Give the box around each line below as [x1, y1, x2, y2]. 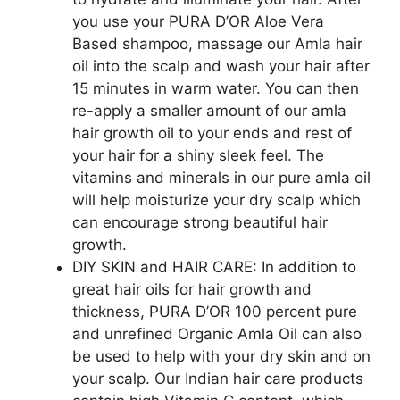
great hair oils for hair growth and [72, 280, 312, 298]
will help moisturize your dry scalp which [72, 191, 361, 209]
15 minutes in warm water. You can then [72, 79, 359, 97]
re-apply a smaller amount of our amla [72, 102, 346, 120]
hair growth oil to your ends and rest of [72, 124, 352, 142]
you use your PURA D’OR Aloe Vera [72, 12, 324, 30]
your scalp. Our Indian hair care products [72, 370, 363, 387]
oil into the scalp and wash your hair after [72, 57, 370, 75]
